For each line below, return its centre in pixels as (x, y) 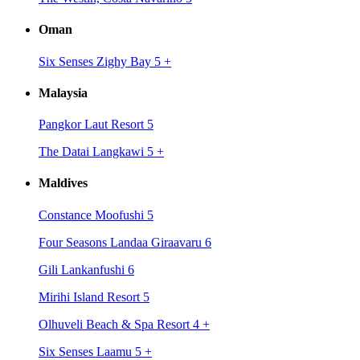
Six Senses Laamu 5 (92, 351)
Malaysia (63, 92)
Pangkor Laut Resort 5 (96, 125)
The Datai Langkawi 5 (98, 152)
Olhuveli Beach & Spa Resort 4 (121, 324)
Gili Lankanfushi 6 (86, 269)
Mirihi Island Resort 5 (94, 297)
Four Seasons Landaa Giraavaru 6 (125, 242)
